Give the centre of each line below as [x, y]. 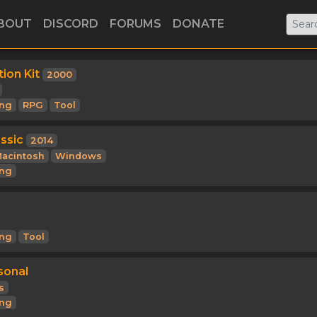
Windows [79, 156]
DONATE [198, 24]
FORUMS [136, 24]
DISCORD [71, 24]
